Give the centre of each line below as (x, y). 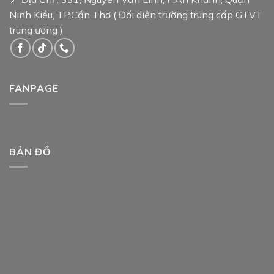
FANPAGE (34, 88)
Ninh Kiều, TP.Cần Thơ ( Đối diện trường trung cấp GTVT (136, 15)
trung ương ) (36, 30)
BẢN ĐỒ (30, 151)
